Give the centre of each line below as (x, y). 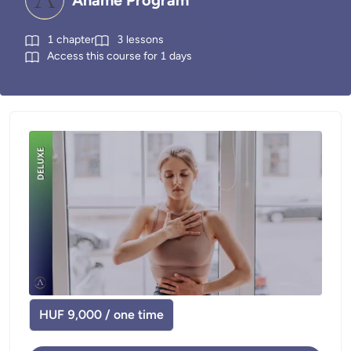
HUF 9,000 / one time (101, 315)
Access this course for (102, 56)
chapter (76, 40)
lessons (145, 40)
